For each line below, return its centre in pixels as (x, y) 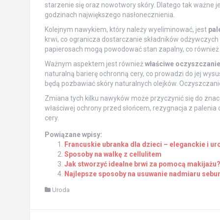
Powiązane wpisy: (73, 135)
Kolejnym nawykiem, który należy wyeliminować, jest (126, 30)
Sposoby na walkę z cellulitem (113, 154)
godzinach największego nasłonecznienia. (110, 15)
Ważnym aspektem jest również (95, 64)
